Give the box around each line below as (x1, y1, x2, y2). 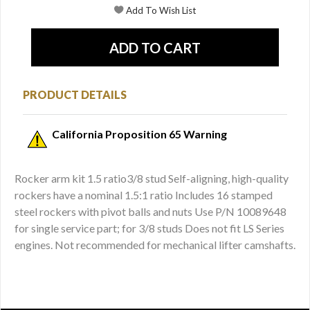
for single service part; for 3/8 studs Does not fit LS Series (15, 221, 284, 235)
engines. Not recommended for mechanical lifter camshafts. (15, 237, 295, 251)
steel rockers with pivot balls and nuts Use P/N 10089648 (15, 204, 286, 218)
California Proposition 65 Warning (52, 127, 227, 140)
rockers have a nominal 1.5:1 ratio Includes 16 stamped (15, 188, 273, 201)
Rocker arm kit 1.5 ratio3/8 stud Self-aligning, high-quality (15, 171, 289, 185)
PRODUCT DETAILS (23, 87, 127, 101)
